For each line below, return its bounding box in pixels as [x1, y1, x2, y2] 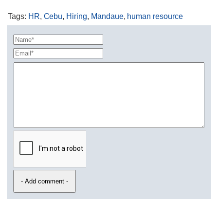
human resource [127, 12, 183, 21]
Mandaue [91, 12, 124, 21]
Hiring [66, 12, 87, 21]
